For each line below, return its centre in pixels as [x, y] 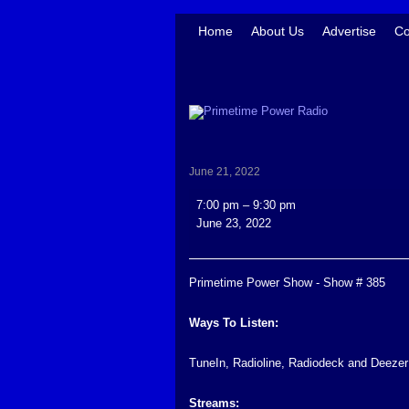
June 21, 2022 [225, 172]
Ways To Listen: [234, 323]
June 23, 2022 [234, 223]
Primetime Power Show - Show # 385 [287, 283]
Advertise [349, 31]
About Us [278, 31]
